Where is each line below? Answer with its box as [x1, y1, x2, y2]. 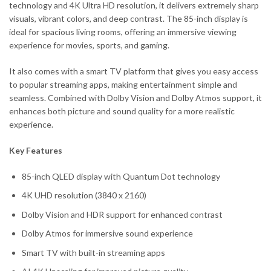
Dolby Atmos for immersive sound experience [22, 228, 193, 239]
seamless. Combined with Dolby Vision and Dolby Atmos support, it [9, 92, 262, 103]
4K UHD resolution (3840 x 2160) [22, 190, 146, 201]
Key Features [9, 145, 62, 155]
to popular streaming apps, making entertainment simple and [9, 79, 237, 90]
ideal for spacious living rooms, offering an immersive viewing [9, 26, 237, 37]
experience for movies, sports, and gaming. [9, 39, 169, 50]
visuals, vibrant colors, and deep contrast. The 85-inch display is [9, 13, 248, 24]
